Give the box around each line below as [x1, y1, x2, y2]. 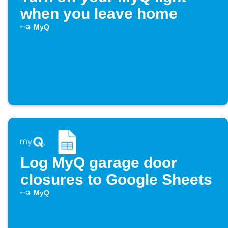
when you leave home [20, 5, 178, 22]
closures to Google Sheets [20, 171, 212, 188]
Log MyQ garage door [20, 154, 177, 172]
